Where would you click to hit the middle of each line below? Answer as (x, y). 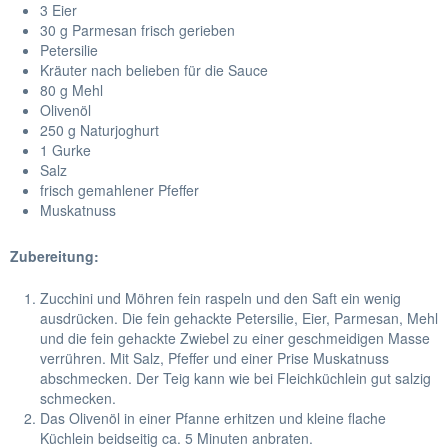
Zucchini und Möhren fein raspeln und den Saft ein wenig (220, 298)
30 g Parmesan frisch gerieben (137, 30)
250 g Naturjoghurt (99, 130)
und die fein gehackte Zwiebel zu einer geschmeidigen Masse (235, 338)
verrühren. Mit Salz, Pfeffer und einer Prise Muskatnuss (214, 358)
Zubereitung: (54, 256)
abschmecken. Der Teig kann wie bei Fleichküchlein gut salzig (235, 378)
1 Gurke (65, 150)
